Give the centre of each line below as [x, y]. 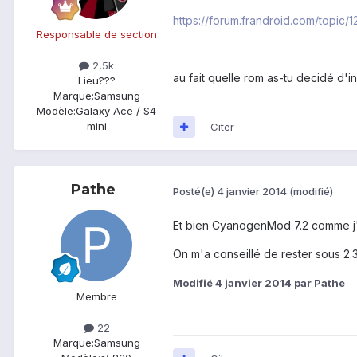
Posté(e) [195, 191]
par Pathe [318, 283]
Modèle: [56, 110]
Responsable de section [96, 34]
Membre [96, 296]
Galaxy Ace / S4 [116, 110]
